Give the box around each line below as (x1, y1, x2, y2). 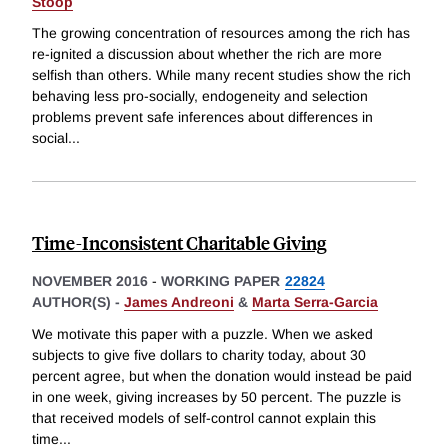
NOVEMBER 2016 (32, 273, 148, 290)
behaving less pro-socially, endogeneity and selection (32, 88, 368, 105)
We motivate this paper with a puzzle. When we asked (32, 326, 373, 343)
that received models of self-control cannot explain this (32, 410, 376, 427)
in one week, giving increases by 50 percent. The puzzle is (32, 389, 401, 406)
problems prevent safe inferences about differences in (32, 109, 373, 126)
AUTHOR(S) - (32, 294, 124, 311)
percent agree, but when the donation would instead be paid (32, 368, 412, 385)
